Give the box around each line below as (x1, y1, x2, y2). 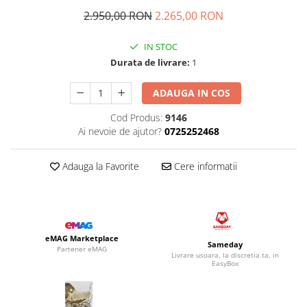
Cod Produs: (110, 111, 162, 125)
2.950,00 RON (84, 8, 152, 24)
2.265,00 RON (155, 8, 223, 24)
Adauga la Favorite (59, 160, 139, 173)
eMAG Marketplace (45, 233, 119, 244)
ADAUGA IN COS (153, 86, 231, 100)
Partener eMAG (57, 244, 107, 254)
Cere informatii (171, 160, 237, 173)
